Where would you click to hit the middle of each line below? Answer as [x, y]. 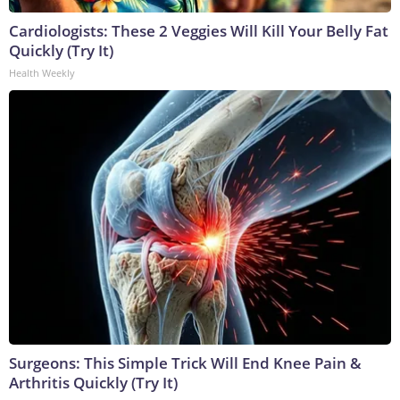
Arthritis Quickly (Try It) [93, 383]
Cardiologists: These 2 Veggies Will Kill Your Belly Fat [199, 31]
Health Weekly [42, 73]
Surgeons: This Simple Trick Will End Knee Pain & [185, 363]
